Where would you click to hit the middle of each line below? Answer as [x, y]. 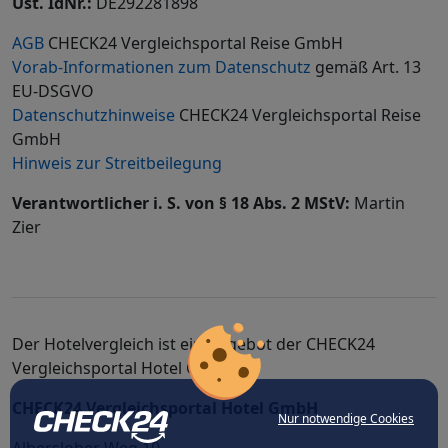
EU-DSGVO [53, 91]
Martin [377, 203]
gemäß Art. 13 [366, 67]
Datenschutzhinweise [93, 115]
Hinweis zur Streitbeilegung [117, 163]
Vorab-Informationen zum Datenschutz [161, 67]
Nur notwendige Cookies [346, 418]
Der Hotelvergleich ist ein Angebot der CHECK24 [193, 344]
